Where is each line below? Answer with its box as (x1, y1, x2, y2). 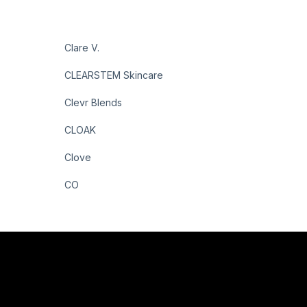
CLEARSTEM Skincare (64, 69, 164, 81)
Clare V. (64, 42, 100, 53)
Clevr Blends (64, 97, 123, 108)
